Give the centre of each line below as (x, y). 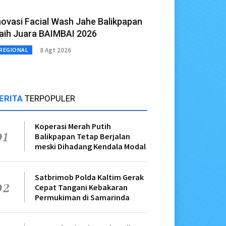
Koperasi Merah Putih (73, 126)
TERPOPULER (50, 99)
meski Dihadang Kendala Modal (90, 147)
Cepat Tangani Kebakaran (81, 187)
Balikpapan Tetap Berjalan (82, 136)
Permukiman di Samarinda (82, 197)
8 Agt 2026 (55, 50)
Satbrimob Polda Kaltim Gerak (89, 177)
